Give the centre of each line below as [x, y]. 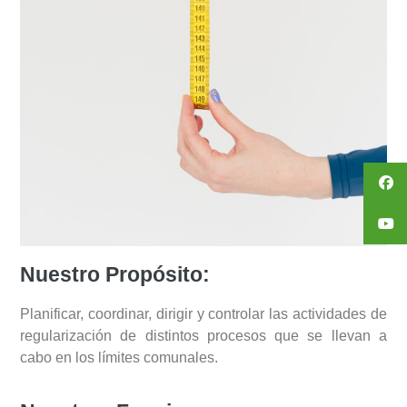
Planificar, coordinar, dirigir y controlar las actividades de [203, 313]
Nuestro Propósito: [115, 274]
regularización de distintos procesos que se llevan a [203, 335]
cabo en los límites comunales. [119, 357]
